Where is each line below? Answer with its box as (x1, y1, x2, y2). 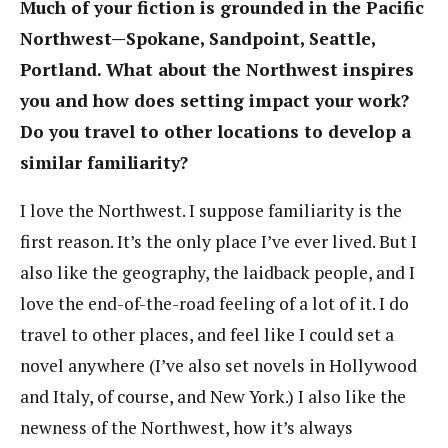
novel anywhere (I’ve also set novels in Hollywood (20, 354, 417, 378)
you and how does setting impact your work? (20, 88, 409, 112)
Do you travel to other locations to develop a (20, 119, 411, 143)
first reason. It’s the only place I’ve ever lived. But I (20, 230, 417, 254)
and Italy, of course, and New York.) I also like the (20, 385, 406, 409)
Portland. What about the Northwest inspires (20, 57, 414, 81)
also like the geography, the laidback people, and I (20, 261, 415, 285)
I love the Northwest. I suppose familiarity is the (20, 199, 402, 223)
